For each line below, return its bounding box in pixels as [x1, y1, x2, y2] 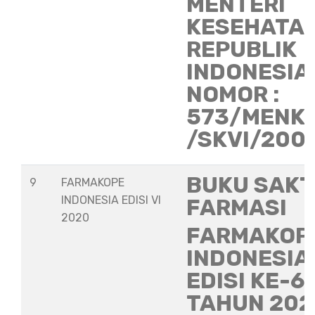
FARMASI [186, 194, 287, 221]
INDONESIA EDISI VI [61, 193, 161, 207]
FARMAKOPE [61, 176, 124, 189]
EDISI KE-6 [186, 267, 305, 294]
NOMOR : [186, 81, 279, 108]
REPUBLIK [186, 36, 297, 63]
